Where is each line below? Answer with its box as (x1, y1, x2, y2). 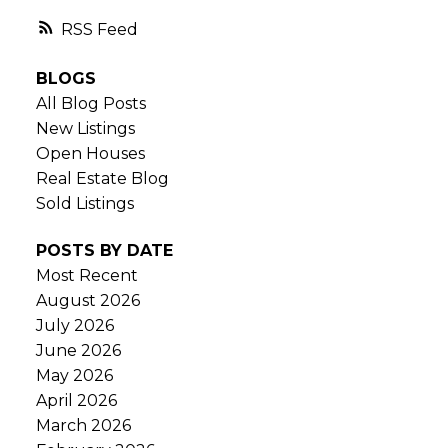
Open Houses (35, 144, 145, 164)
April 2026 (35, 391, 117, 411)
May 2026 (35, 366, 113, 386)
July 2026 (35, 316, 114, 336)
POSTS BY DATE (35, 241, 173, 261)
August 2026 (35, 291, 140, 311)
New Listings (35, 119, 135, 139)
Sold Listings (35, 194, 134, 214)
